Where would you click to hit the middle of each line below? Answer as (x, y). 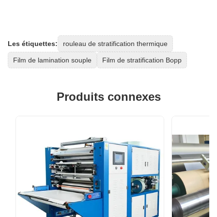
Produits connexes (108, 97)
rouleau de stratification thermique (115, 44)
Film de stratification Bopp (142, 60)
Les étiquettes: (33, 44)
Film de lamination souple (52, 60)
